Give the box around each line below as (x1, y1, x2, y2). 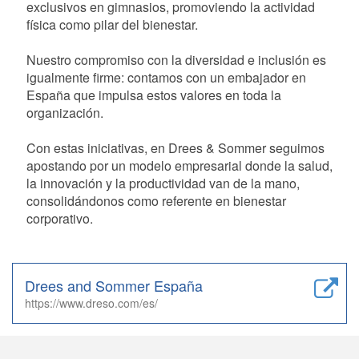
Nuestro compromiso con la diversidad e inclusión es (26, 50, 326, 69)
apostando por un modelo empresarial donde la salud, (26, 156, 333, 175)
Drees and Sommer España (25, 275, 203, 296)
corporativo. (26, 209, 93, 228)
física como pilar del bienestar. (26, 15, 198, 34)
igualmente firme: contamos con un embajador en (26, 68, 306, 87)
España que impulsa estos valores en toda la (26, 86, 281, 104)
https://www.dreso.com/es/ (25, 295, 158, 311)
